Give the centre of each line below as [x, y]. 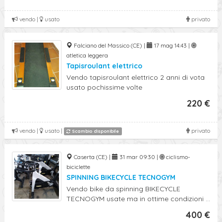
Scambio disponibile [95, 131]
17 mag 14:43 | [172, 45]
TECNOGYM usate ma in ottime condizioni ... [138, 199]
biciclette [78, 167]
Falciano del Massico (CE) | [110, 45]
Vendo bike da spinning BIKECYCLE [123, 189]
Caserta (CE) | [92, 157]
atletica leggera [87, 55]
